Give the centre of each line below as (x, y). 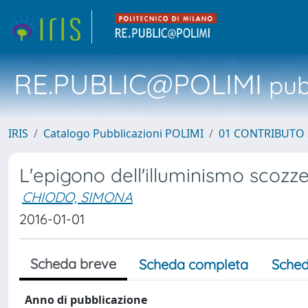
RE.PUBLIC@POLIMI (138, 84)
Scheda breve (73, 264)
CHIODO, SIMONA (77, 197)
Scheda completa (194, 264)
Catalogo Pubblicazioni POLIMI (123, 133)
